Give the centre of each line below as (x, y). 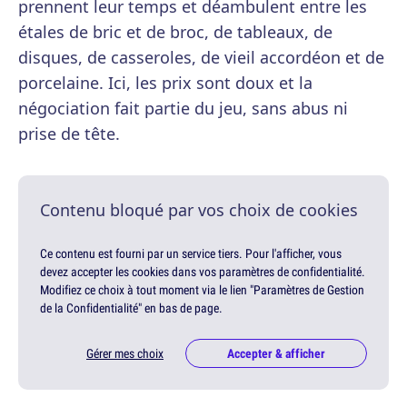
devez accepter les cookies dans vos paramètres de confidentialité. (203, 272)
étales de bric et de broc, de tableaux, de (175, 32)
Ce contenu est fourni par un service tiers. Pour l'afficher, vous (191, 254)
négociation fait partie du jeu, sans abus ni (183, 109)
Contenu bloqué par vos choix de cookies (199, 210)
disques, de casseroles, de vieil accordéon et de (201, 58)
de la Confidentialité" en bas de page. (131, 308)
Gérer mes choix (125, 354)
